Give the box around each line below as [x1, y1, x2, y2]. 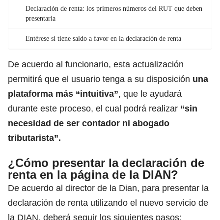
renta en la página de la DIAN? [8, 167, 178, 181]
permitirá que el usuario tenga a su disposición [8, 74, 192, 84]
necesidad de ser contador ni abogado [8, 118, 169, 128]
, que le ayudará [118, 88, 182, 99]
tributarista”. [8, 133, 61, 143]
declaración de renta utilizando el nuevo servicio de [8, 197, 208, 208]
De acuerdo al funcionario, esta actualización [8, 59, 184, 69]
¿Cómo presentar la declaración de [8, 156, 204, 169]
